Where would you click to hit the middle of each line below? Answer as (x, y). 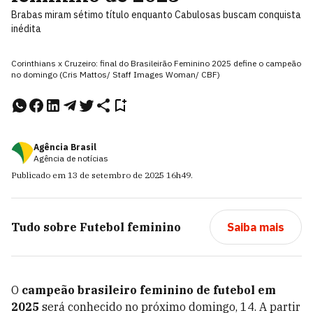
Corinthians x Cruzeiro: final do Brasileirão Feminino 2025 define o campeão (156, 63)
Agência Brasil (65, 147)
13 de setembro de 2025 (116, 175)
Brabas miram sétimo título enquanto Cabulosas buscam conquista (156, 15)
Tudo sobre (44, 227)
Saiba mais (255, 227)
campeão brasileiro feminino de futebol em (149, 290)
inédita (26, 29)
